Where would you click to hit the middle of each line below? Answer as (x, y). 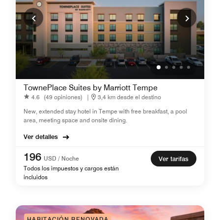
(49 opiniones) (63, 97)
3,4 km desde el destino (129, 97)
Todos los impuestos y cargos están (71, 168)
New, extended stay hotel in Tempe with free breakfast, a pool (105, 111)
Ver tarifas (174, 159)
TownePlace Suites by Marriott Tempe (91, 88)
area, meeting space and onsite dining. (75, 120)
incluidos (36, 177)
